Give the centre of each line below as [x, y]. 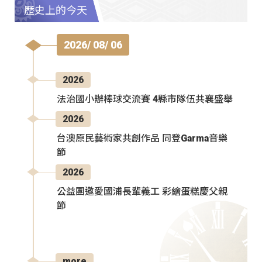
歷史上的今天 [56, 10]
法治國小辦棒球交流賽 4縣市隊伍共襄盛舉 [145, 99]
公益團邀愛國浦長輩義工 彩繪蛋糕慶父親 [142, 192]
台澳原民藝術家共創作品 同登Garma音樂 [142, 139]
